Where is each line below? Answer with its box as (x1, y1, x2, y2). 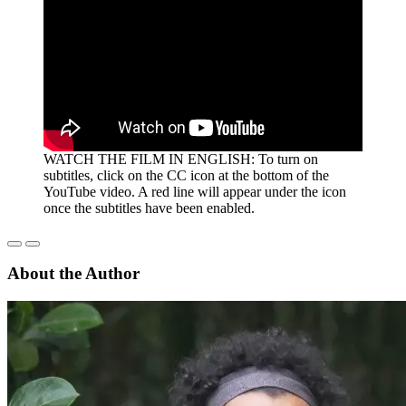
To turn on (258, 150, 318, 167)
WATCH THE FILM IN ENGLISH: (43, 150, 258, 167)
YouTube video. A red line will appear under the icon (43, 183, 346, 199)
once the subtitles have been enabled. (43, 199, 255, 216)
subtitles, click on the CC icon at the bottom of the (43, 167, 329, 183)
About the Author (7, 264, 140, 284)
